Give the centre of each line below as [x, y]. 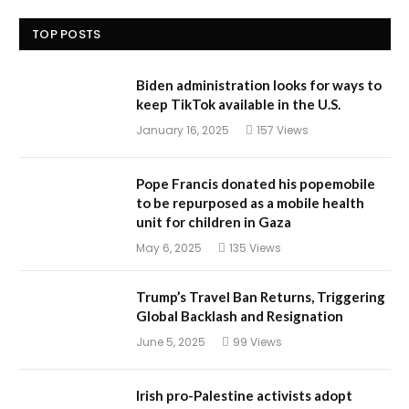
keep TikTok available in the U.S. [238, 105]
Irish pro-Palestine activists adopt [244, 396]
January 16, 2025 [183, 131]
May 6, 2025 [169, 248]
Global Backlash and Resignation [240, 316]
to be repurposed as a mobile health [250, 203]
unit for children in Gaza [214, 222]
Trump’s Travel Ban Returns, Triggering [261, 297]
